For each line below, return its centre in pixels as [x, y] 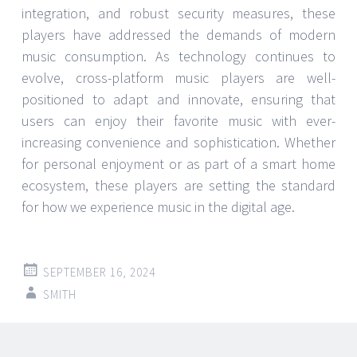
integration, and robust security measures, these [178, 13]
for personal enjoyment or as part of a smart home [178, 163]
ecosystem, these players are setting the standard [178, 185]
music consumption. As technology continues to [178, 56]
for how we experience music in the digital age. [158, 206]
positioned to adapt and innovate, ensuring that [178, 99]
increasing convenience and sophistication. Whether [178, 142]
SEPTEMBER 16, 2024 [99, 272]
